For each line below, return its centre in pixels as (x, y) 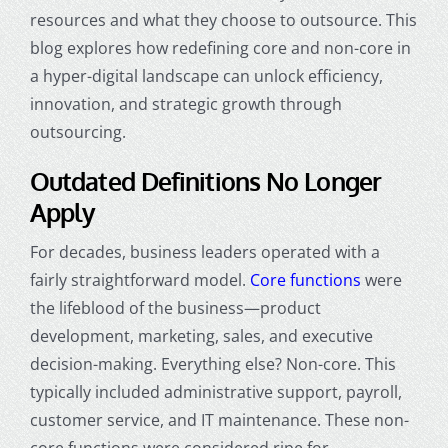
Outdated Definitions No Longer (205, 180)
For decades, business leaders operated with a (204, 251)
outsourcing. (77, 131)
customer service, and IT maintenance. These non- (219, 419)
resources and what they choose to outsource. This (223, 19)
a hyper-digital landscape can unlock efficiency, (206, 75)
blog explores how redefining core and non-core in (220, 47)
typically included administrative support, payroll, (215, 391)
